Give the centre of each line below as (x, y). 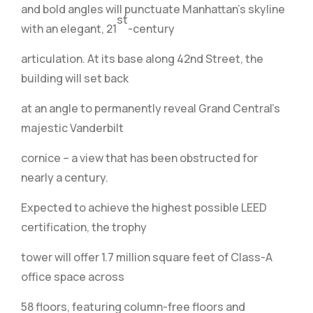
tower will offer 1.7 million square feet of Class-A (147, 257)
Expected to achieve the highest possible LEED (144, 208)
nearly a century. (65, 177)
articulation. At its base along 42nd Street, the (142, 59)
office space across (73, 277)
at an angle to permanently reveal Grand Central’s (151, 108)
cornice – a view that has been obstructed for (139, 158)
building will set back (75, 78)
